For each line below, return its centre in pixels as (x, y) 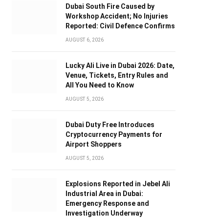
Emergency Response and (107, 204)
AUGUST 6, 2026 (85, 40)
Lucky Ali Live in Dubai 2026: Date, (120, 66)
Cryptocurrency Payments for (114, 135)
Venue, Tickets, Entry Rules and (117, 76)
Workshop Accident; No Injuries (117, 16)
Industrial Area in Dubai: (104, 194)
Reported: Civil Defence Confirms (120, 26)
